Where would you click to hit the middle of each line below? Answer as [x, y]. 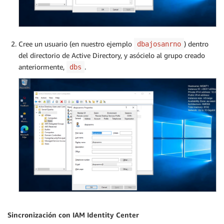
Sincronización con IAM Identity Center [73, 214]
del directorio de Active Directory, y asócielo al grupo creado [112, 55]
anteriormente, [42, 66]
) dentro [196, 43]
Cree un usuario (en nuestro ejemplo [76, 43]
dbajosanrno [159, 44]
